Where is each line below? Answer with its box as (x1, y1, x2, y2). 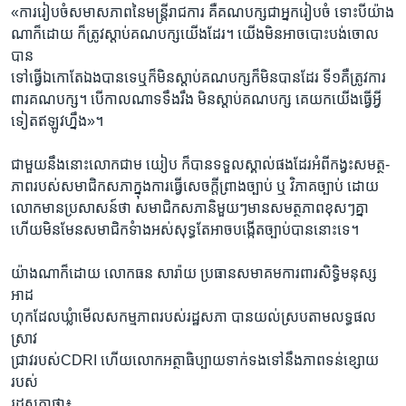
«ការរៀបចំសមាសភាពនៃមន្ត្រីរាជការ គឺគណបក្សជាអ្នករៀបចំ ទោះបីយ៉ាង (11, 4, 394, 20)
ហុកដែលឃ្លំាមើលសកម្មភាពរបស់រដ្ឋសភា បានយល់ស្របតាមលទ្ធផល (11, 308, 376, 324)
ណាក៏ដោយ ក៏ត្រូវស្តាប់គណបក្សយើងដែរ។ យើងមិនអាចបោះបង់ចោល (11, 25, 379, 42)
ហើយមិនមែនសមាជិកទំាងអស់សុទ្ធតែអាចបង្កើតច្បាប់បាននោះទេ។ (11, 221, 359, 237)
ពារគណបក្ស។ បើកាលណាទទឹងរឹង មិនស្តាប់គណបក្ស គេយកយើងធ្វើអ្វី (11, 91, 382, 107)
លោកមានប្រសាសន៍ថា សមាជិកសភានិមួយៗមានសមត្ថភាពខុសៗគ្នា (11, 199, 369, 216)
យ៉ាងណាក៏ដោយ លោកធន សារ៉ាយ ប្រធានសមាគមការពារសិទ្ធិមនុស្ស (11, 265, 377, 281)
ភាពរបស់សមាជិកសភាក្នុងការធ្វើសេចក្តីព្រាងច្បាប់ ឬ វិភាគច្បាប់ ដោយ (11, 178, 379, 194)
